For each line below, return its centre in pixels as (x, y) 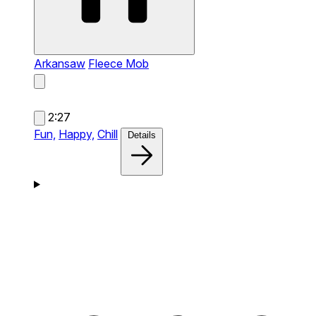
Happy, (77, 134)
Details (142, 135)
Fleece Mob (119, 63)
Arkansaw (60, 63)
